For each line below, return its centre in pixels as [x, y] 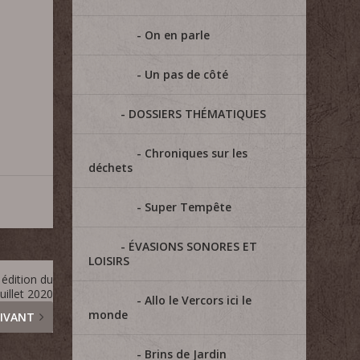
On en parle [178, 35]
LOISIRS [109, 261]
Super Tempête [188, 207]
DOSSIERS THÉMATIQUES [198, 114]
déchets [111, 168]
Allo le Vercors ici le [198, 300]
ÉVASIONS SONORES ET [193, 246]
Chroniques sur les [196, 153]
